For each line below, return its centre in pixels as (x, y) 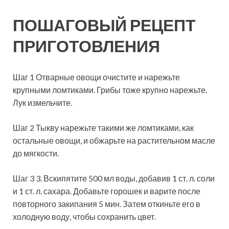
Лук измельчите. (42, 103)
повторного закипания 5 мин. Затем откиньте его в (107, 204)
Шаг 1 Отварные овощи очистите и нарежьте (96, 77)
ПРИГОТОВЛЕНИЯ (86, 45)
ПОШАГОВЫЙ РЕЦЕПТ (104, 25)
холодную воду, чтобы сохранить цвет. (84, 217)
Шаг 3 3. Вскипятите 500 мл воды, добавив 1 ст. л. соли (114, 178)
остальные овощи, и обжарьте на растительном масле (114, 141)
